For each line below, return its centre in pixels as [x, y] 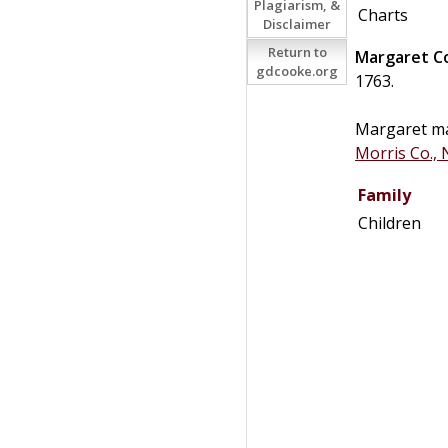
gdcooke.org [297, 71]
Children [389, 222]
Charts [383, 14]
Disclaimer [297, 24]
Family [384, 194]
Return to [297, 52]
